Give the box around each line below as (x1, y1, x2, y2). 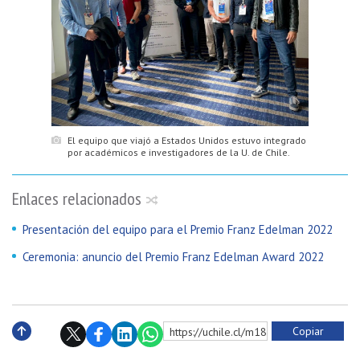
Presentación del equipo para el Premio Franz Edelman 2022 (22, 221, 333, 237)
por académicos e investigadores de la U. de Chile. (67, 145, 290, 158)
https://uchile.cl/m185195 (170, 324, 292, 339)
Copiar (292, 323, 324, 338)
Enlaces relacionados (12, 186, 141, 210)
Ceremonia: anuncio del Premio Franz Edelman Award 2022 (22, 248, 324, 264)
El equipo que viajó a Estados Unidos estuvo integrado (67, 133, 306, 146)
